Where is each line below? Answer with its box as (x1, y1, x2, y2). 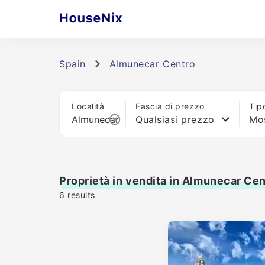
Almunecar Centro (109, 58, 196, 70)
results (64, 190, 95, 200)
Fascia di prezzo (135, 101, 205, 111)
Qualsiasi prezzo (135, 114, 215, 125)
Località (72, 101, 105, 111)
